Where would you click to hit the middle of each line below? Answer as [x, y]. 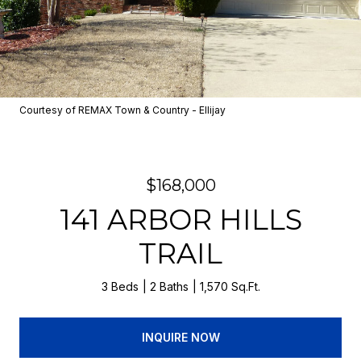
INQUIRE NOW [180, 337]
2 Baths [169, 286]
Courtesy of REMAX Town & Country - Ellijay [122, 110]
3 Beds [120, 286]
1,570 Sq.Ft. [230, 286]
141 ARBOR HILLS [180, 220]
